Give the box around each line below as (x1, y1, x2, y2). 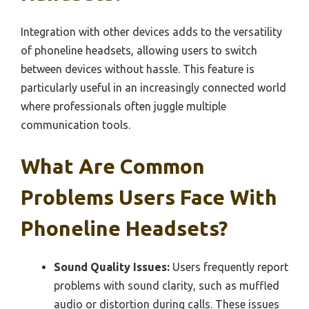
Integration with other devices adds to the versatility (21, 26, 282, 39)
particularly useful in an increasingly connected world (21, 81, 286, 94)
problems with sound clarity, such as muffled (54, 279, 279, 292)
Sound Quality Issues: (54, 261, 170, 274)
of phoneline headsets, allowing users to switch (21, 44, 257, 57)
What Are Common (21, 154, 205, 179)
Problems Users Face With (21, 186, 277, 210)
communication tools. (21, 119, 130, 132)
